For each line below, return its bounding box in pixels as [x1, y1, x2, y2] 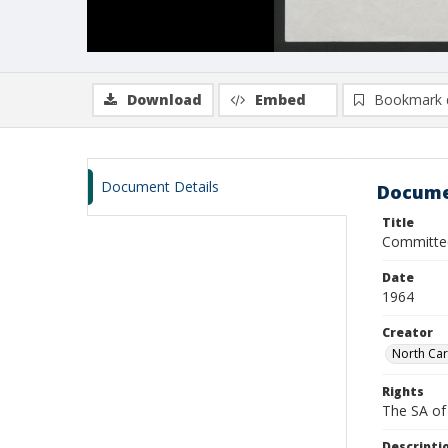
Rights [382, 383, 424, 400]
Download [127, 90, 202, 109]
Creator [382, 324, 433, 341]
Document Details [101, 177, 219, 196]
